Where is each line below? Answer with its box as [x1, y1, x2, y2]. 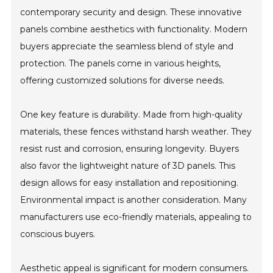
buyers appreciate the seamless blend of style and [20, 41, 234, 52]
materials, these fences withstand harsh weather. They [20, 126, 252, 138]
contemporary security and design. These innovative [20, 7, 243, 18]
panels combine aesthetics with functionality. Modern [20, 24, 248, 35]
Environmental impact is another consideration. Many [20, 194, 247, 206]
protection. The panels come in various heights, [20, 58, 221, 69]
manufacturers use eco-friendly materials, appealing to [20, 211, 252, 223]
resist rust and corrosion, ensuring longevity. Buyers [20, 143, 239, 155]
